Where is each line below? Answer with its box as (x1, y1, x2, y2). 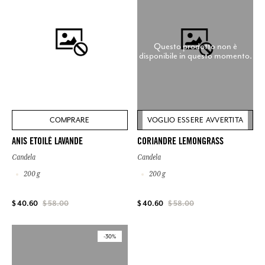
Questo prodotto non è (153, 40, 237, 51)
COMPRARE (50, 115, 90, 125)
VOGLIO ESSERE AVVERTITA (147, 115, 244, 125)
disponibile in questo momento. (138, 50, 252, 61)
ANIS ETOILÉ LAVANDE (12, 137, 83, 147)
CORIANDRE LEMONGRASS (137, 137, 224, 147)
